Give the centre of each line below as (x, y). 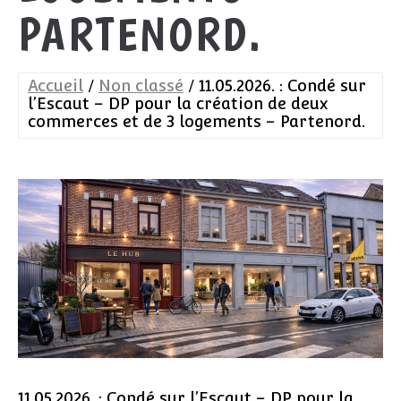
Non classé (141, 85)
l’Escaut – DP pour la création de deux (178, 103)
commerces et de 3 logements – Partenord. (196, 121)
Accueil (55, 85)
